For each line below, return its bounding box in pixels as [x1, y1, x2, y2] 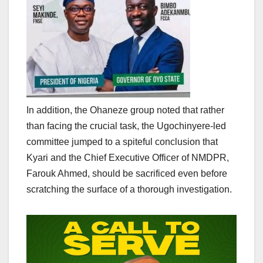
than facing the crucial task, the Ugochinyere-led [26, 120, 226, 131]
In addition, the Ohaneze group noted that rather [26, 104, 224, 115]
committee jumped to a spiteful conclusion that [26, 136, 218, 147]
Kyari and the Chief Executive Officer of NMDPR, [26, 152, 229, 163]
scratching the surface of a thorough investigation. [26, 184, 232, 194]
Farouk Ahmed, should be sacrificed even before [26, 168, 227, 178]
